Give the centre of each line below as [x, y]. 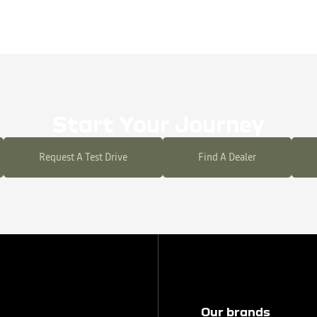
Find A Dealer [227, 157]
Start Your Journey [158, 123]
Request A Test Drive [83, 157]
